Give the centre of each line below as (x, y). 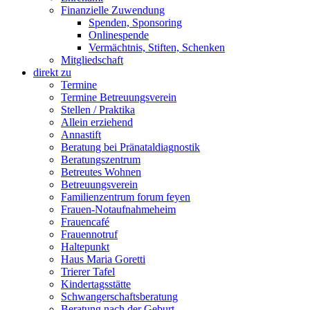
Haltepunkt (85, 247)
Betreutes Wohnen (101, 172)
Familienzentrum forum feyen (126, 197)
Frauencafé (85, 222)
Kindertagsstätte (96, 284)
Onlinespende (119, 35)
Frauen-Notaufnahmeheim (118, 210)
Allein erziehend (97, 122)
